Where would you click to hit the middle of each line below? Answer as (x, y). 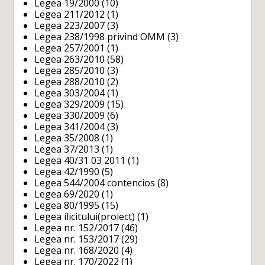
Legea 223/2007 (70, 26)
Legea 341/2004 (70, 127)
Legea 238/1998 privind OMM (100, 37)
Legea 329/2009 (70, 104)
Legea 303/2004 (70, 93)
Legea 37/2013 (67, 149)
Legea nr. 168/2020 (77, 251)
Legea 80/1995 (67, 206)
